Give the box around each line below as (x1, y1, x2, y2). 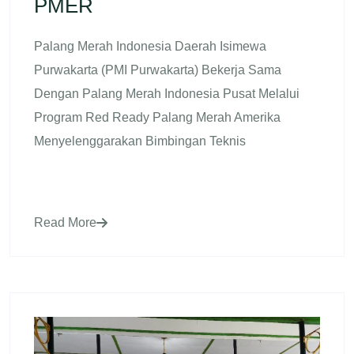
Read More (34, 216, 96, 229)
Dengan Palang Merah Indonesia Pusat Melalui (34, 87, 299, 100)
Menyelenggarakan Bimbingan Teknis (34, 134, 246, 148)
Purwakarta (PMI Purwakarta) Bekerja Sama (34, 63, 281, 77)
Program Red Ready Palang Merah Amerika (34, 111, 281, 124)
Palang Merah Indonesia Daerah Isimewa (34, 40, 266, 53)
